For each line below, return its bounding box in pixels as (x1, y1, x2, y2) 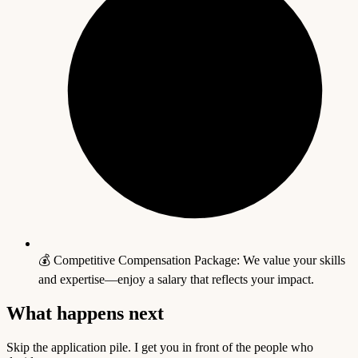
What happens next (6, 303, 164, 324)
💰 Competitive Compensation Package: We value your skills (38, 253, 345, 268)
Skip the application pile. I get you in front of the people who (6, 340, 313, 355)
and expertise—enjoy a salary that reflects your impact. (38, 272, 314, 287)
